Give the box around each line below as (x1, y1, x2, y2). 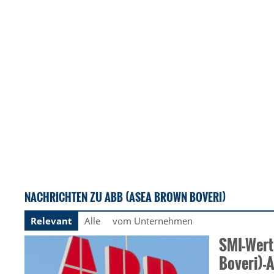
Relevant (31, 215, 72, 228)
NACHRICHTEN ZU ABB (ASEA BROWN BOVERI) (24, 188, 226, 206)
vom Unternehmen (113, 215, 193, 228)
